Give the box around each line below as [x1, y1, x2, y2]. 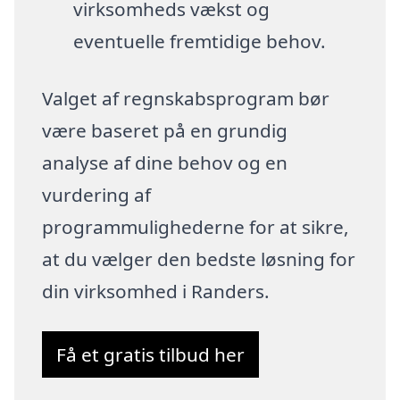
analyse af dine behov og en [42, 149, 288, 175]
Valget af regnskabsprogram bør [42, 85, 330, 111]
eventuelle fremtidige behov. [72, 28, 326, 54]
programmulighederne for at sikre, [42, 213, 350, 239]
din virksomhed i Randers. [42, 278, 271, 304]
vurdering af [42, 181, 152, 207]
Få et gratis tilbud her [56, 342, 246, 368]
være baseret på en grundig [42, 117, 288, 143]
